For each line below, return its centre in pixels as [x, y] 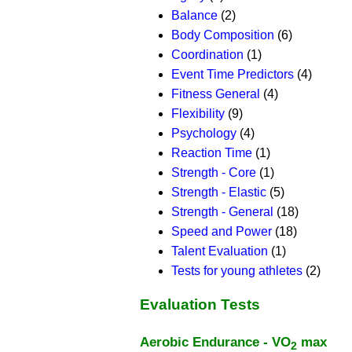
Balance [194, 15]
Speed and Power [222, 231]
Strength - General [222, 211]
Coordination [207, 54]
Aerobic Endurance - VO [215, 342]
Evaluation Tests [200, 305]
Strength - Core [214, 172]
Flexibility [198, 113]
